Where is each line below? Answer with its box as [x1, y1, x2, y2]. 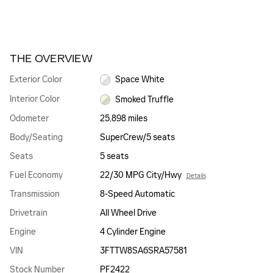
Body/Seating [10, 132, 63, 143]
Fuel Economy [10, 170, 63, 181]
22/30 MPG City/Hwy [99, 170, 182, 181]
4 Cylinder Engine [99, 227, 166, 238]
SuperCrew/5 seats [99, 132, 175, 143]
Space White [115, 74, 165, 85]
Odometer [10, 113, 49, 124]
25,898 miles [99, 113, 147, 124]
